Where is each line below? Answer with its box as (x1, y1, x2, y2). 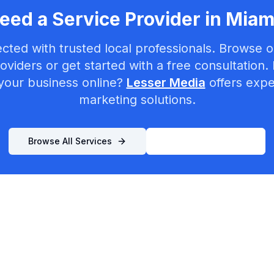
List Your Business (166, 136, 245, 146)
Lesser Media (126, 75, 206, 90)
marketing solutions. (78, 92, 196, 107)
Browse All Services (28, 136, 112, 146)
